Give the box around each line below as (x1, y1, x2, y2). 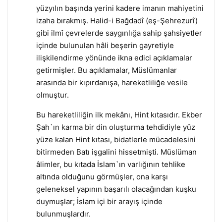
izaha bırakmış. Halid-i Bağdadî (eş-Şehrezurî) (36, 15, 198, 25)
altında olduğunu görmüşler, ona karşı (36, 171, 168, 181)
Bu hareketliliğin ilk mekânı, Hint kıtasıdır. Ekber (36, 110, 202, 119)
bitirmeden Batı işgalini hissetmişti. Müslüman (36, 147, 197, 157)
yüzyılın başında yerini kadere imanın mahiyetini (36, 3, 204, 13)
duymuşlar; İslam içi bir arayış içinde (36, 196, 163, 206)
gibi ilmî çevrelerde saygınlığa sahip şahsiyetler (36, 28, 202, 38)
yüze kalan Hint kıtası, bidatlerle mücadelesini (36, 134, 196, 144)
